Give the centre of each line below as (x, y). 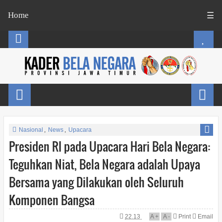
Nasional (31, 130)
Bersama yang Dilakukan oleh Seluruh (96, 182)
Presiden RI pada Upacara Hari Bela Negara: (109, 146)
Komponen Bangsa (52, 200)
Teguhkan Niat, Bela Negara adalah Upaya (104, 164)
